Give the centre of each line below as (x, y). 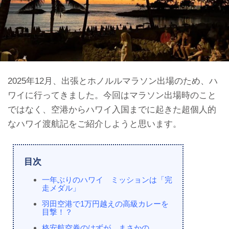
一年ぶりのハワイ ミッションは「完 (107, 179)
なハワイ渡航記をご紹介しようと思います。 (95, 124)
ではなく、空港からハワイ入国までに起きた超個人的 (112, 109)
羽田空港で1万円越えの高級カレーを (105, 203)
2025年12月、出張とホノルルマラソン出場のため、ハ (113, 81)
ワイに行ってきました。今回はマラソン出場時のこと (112, 95)
